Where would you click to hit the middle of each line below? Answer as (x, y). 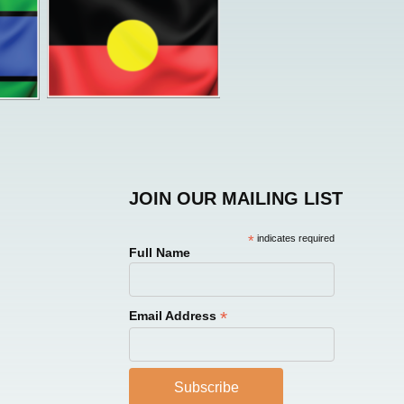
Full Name (160, 252)
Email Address (174, 315)
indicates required (295, 238)
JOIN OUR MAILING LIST (236, 198)
